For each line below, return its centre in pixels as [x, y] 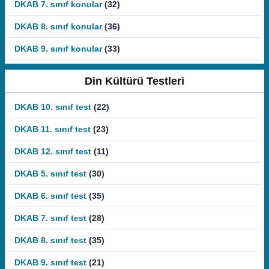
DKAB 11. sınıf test [53, 129]
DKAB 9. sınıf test [50, 262]
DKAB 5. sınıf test [50, 174]
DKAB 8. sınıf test [50, 240]
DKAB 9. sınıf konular [58, 49]
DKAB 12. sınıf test [53, 151]
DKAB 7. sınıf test [50, 218]
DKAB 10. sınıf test [53, 107]
